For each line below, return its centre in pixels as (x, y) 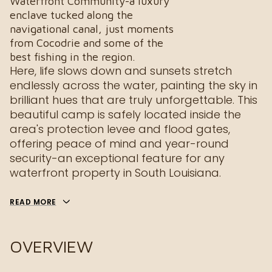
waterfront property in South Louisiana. (115, 173)
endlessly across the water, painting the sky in (134, 85)
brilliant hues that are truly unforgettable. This (134, 100)
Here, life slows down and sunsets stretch (121, 71)
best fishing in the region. (73, 57)
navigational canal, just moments (92, 29)
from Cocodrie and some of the (87, 43)
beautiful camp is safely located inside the (125, 114)
